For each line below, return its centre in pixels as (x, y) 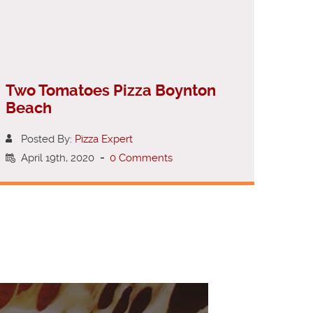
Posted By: (48, 139)
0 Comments (141, 158)
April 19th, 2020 (60, 158)
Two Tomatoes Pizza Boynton (111, 90)
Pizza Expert (104, 139)
